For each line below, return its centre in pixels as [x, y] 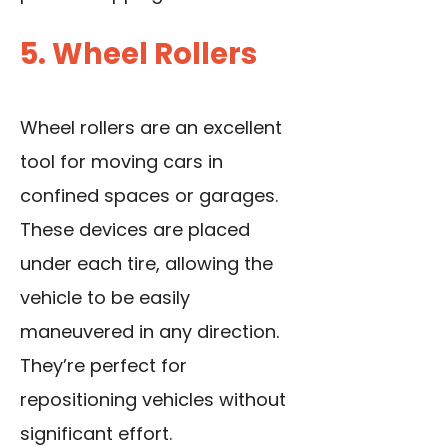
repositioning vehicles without [153, 400]
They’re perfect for [103, 366]
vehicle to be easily [105, 298]
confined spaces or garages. [149, 196]
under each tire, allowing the [146, 264]
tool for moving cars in [121, 162]
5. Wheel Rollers [138, 54]
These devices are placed [135, 230]
